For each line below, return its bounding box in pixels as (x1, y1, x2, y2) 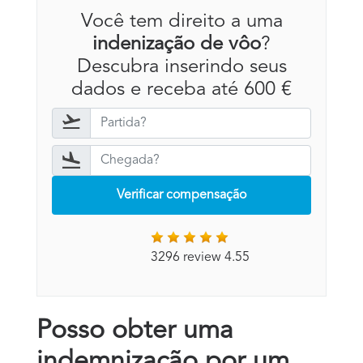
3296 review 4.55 (150, 250, 250, 264)
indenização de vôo (92, 34, 261, 54)
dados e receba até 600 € (71, 79, 292, 100)
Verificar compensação (117, 188, 246, 202)
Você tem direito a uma (80, 11, 283, 32)
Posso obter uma (36, 318, 233, 344)
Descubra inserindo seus (76, 57, 287, 77)
